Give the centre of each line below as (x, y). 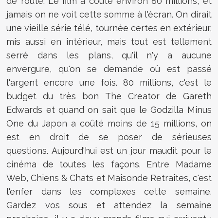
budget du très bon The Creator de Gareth (109, 96)
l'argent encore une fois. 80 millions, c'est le (109, 83)
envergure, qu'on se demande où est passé (109, 69)
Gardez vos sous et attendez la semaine (109, 205)
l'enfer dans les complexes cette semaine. (109, 192)
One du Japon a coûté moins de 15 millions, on (109, 124)
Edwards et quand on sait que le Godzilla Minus (109, 110)
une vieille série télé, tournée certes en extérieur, (109, 28)
